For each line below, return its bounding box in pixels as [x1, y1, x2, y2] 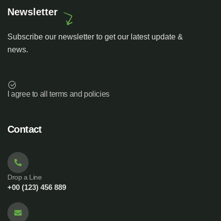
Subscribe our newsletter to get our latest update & [7, 33, 183, 41]
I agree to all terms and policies [7, 90, 110, 98]
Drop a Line [7, 173, 42, 181]
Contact [7, 124, 42, 135]
